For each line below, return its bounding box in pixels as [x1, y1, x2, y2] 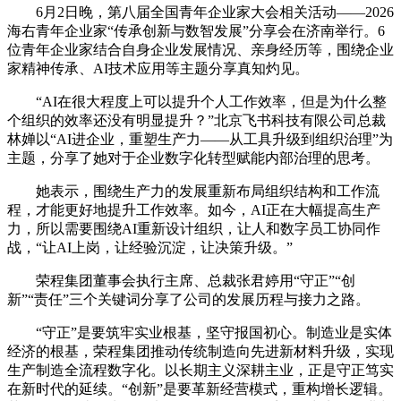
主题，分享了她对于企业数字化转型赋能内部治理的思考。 [7, 150, 380, 166]
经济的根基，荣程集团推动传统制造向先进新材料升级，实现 [7, 344, 394, 360]
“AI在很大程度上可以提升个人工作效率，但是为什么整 [7, 94, 387, 110]
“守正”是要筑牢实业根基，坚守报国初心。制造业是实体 [7, 325, 392, 341]
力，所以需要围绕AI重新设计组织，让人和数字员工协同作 [7, 221, 380, 237]
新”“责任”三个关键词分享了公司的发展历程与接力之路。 [7, 292, 370, 308]
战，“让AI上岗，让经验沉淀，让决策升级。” [7, 240, 293, 256]
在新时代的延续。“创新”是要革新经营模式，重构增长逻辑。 [7, 381, 392, 397]
